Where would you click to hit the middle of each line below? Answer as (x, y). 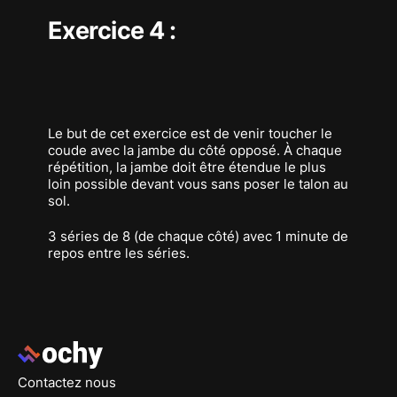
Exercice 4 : (112, 30)
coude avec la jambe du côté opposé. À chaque (195, 151)
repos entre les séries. (118, 253)
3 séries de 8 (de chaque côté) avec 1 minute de (198, 236)
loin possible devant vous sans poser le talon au (198, 184)
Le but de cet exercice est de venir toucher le (190, 134)
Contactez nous (66, 382)
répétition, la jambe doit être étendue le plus (187, 167)
